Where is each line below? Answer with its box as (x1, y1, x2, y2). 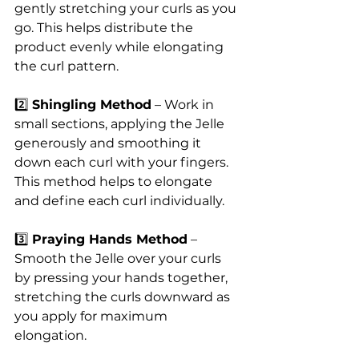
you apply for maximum (14, 308, 171, 324)
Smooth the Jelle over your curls (14, 250, 224, 266)
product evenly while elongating (14, 38, 227, 54)
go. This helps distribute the (14, 19, 196, 35)
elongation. (14, 327, 87, 343)
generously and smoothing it (14, 135, 204, 151)
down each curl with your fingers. (14, 154, 232, 170)
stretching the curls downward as (14, 288, 233, 305)
